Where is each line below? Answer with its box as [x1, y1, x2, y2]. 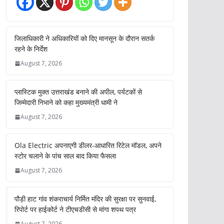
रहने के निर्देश [14, 44, 47, 53]
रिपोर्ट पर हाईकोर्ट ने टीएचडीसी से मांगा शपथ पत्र [14, 204, 136, 214]
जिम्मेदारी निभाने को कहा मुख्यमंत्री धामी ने [14, 97, 117, 107]
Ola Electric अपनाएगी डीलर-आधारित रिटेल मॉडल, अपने [14, 140, 161, 150]
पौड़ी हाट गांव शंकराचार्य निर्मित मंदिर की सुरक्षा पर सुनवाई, [14, 194, 156, 203]
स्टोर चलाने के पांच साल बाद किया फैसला [14, 151, 116, 160]
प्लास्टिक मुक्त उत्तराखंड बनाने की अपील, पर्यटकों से [14, 87, 142, 96]
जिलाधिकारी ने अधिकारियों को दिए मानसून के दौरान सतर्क [14, 33, 154, 43]
